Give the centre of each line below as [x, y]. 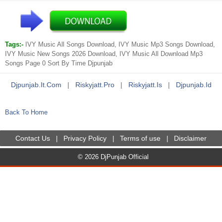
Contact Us [33, 138]
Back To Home [26, 112]
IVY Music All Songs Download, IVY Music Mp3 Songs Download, [120, 44]
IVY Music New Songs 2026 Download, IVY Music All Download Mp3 [104, 54]
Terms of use [140, 138]
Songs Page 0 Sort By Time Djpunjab [59, 63]
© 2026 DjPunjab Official [113, 157]
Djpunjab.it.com [36, 85]
